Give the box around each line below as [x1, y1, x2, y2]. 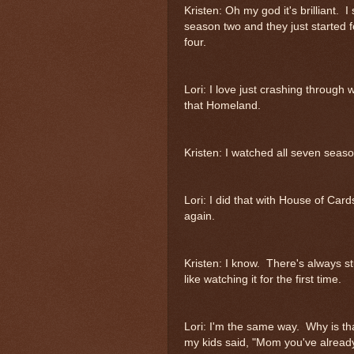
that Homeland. [184, 99, 261, 111]
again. [184, 209, 215, 222]
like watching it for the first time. [184, 273, 341, 285]
